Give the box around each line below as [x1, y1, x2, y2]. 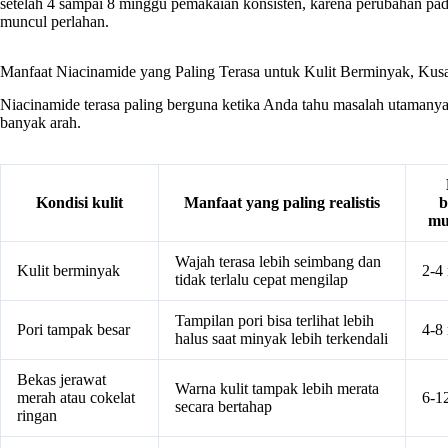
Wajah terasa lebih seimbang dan [175, 253, 381, 271]
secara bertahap [175, 398, 272, 416]
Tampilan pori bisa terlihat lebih [175, 312, 374, 330]
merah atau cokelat [17, 389, 135, 407]
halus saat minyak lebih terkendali [175, 330, 388, 348]
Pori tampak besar [17, 321, 130, 339]
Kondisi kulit [36, 194, 123, 212]
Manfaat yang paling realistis [184, 194, 380, 212]
